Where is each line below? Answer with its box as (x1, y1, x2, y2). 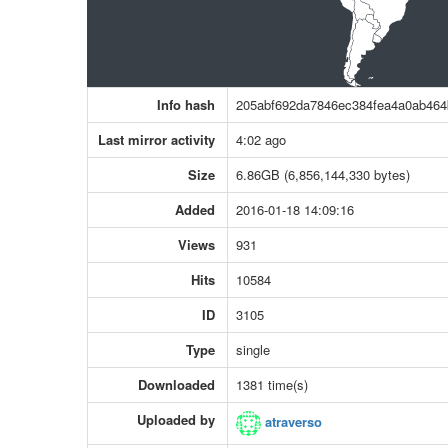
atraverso (261, 412, 322, 432)
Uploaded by (137, 410, 215, 430)
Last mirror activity (98, 130, 215, 150)
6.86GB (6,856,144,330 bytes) (236, 165, 410, 185)
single (236, 340, 270, 360)
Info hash (157, 95, 215, 115)
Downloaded (138, 375, 215, 395)
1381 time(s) (236, 375, 308, 395)
